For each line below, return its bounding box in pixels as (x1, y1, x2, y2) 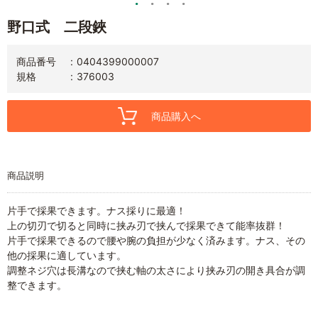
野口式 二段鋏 (7, 18, 106, 35)
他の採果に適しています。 (7, 248, 126, 261)
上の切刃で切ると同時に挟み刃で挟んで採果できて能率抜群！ (7, 219, 285, 231)
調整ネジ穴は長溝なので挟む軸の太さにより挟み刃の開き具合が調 (7, 263, 305, 276)
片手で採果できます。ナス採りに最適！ (7, 204, 186, 216)
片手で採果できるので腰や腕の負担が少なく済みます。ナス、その (7, 234, 305, 246)
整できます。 (7, 278, 67, 291)
